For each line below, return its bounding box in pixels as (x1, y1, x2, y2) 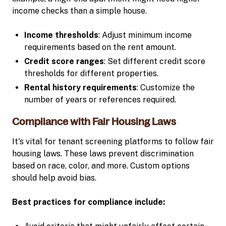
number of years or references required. (24, 94, 176, 104)
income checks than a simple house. (12, 6, 147, 16)
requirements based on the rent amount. (24, 42, 176, 52)
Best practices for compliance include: (12, 197, 165, 207)
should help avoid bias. (12, 173, 96, 183)
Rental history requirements (24, 82, 137, 92)
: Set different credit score (104, 56, 205, 66)
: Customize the (137, 82, 195, 92)
